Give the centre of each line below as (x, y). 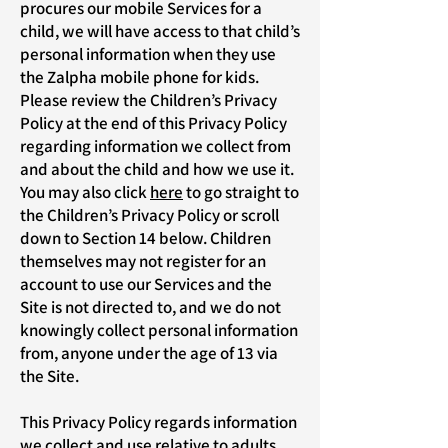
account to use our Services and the (146, 284)
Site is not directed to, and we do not (150, 307)
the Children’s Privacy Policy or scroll (149, 215)
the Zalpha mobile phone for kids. (139, 77)
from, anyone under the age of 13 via (149, 353)
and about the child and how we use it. (157, 169)
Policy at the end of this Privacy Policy (153, 123)
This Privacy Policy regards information (158, 422)
